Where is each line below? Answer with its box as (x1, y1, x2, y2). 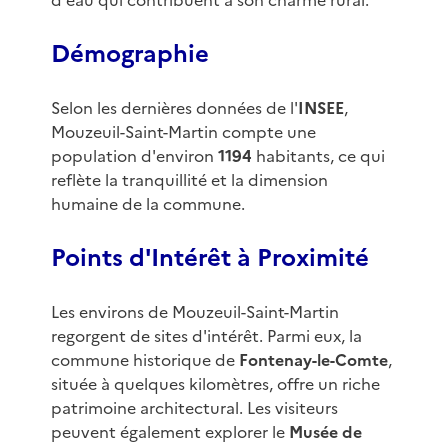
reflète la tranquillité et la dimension (50, 168, 328, 193)
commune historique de (50, 348, 239, 373)
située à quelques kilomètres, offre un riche (50, 372, 380, 397)
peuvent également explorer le (50, 420, 289, 445)
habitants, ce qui (251, 144, 385, 169)
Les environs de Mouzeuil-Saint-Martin (50, 300, 339, 325)
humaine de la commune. (50, 192, 245, 217)
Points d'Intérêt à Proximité (50, 240, 369, 277)
